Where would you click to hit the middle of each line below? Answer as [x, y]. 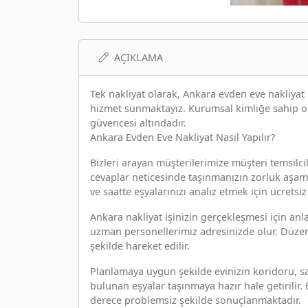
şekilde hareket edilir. [140, 245]
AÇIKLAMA [139, 57]
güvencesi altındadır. [138, 122]
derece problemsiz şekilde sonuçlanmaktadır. [196, 300]
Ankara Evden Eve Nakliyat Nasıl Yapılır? [183, 137]
